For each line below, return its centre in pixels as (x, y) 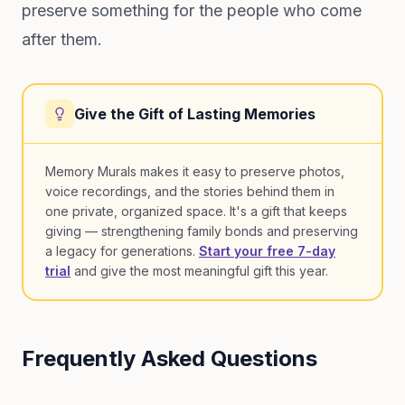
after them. (62, 39)
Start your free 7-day (267, 251)
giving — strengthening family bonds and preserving (202, 231)
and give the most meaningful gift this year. (199, 271)
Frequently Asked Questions (170, 358)
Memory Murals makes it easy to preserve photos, (195, 171)
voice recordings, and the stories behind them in (190, 191)
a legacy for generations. (122, 251)
